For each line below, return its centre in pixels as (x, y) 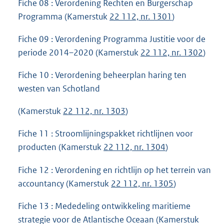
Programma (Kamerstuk (64, 17)
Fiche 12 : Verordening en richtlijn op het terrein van (114, 170)
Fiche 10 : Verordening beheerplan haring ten (102, 75)
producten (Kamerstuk (61, 147)
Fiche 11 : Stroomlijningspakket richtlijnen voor (105, 134)
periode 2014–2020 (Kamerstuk (79, 53)
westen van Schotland (59, 89)
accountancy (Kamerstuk (64, 183)
